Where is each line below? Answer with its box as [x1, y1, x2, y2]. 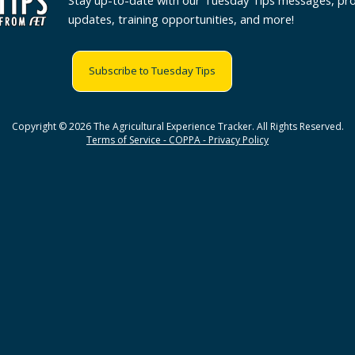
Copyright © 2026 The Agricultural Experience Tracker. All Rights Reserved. [11, 120, 344, 133]
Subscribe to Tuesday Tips [89, 63, 216, 78]
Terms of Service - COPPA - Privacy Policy [86, 133, 269, 147]
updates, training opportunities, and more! [68, 11, 294, 27]
